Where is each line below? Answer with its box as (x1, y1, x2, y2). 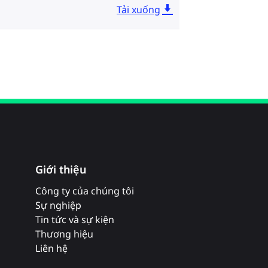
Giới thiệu (35, 162, 87, 176)
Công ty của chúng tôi (35, 184, 135, 197)
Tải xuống (117, 3, 160, 16)
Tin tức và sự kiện (35, 213, 115, 226)
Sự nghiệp (35, 199, 82, 212)
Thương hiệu (35, 227, 94, 240)
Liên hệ (35, 242, 68, 255)
